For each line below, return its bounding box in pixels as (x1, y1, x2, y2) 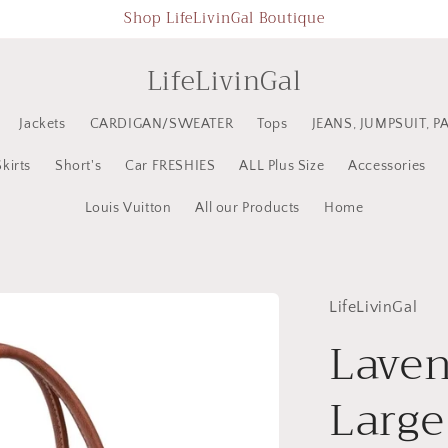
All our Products (195, 200, 300, 216)
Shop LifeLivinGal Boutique (123, 6, 325, 31)
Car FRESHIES (125, 158, 216, 174)
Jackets (19, 116, 66, 132)
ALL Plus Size (239, 158, 325, 174)
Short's (54, 158, 102, 174)
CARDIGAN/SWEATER (89, 116, 234, 132)
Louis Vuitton (84, 200, 172, 216)
